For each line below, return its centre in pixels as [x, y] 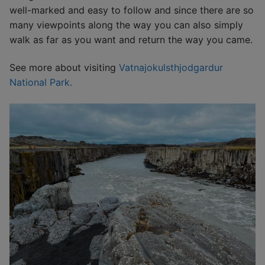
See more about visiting [64, 68]
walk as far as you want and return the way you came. [131, 39]
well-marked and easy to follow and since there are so [132, 10]
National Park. [41, 83]
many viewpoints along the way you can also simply [126, 25]
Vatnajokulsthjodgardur [171, 68]
